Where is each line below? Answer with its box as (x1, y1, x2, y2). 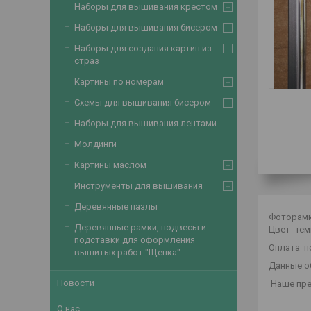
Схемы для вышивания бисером (74, 97, 211, 108)
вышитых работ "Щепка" (74, 247, 180, 258)
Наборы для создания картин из (74, 43, 212, 53)
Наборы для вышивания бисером (74, 22, 217, 33)
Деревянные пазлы (74, 201, 158, 212)
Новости (57, 278, 94, 288)
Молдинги (74, 139, 117, 149)
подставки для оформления (74, 235, 195, 245)
